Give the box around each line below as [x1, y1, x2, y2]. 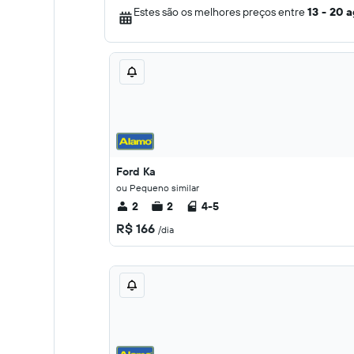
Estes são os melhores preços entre [134, 5, 307, 19]
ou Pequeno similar [116, 182, 199, 194]
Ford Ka [116, 164, 156, 179]
